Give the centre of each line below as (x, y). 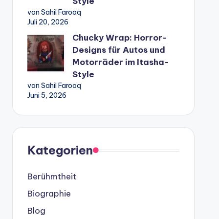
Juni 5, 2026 (47, 95)
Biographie (49, 194)
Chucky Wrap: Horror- (120, 38)
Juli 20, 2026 (48, 22)
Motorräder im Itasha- (120, 62)
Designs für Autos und (119, 50)
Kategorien (60, 150)
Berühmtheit (52, 176)
